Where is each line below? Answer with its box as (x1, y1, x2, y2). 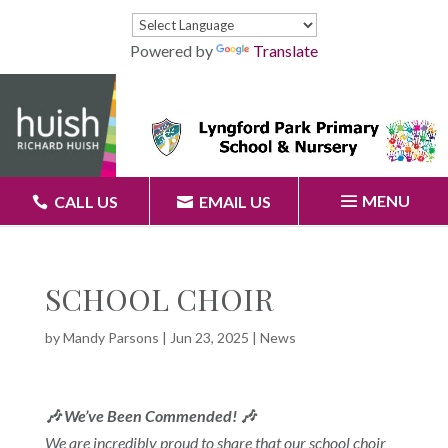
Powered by (130, 41, 216, 60)
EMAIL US (198, 191, 271, 211)
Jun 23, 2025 (169, 329, 249, 347)
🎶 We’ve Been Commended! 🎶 (44, 406, 256, 426)
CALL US (53, 191, 118, 211)
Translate (253, 41, 318, 60)
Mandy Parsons (62, 329, 159, 347)
